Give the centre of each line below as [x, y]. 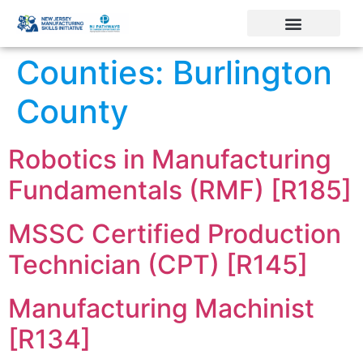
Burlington [252, 73]
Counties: [94, 73]
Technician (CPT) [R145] [158, 265]
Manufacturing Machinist [161, 308]
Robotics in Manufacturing [170, 159]
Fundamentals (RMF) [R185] [180, 190]
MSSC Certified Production [175, 234]
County [73, 111]
